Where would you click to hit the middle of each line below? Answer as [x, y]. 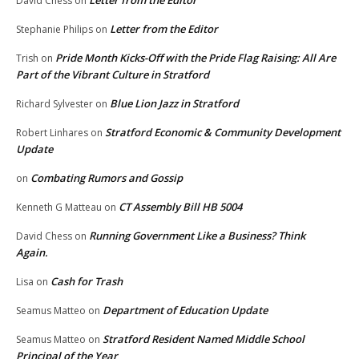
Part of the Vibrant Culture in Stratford [113, 74]
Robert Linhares [52, 132]
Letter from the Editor [164, 28]
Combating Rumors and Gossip [107, 177]
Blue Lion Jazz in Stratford [174, 103]
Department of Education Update [185, 310]
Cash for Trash [87, 281]
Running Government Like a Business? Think [197, 235]
